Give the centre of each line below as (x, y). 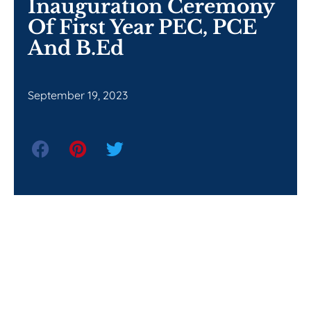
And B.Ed (76, 48)
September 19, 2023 (78, 95)
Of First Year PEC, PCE (142, 27)
